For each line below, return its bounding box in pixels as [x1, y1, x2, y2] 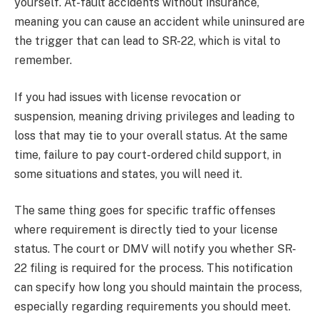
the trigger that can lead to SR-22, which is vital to [14, 33, 281, 48]
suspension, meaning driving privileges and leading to [14, 109, 295, 123]
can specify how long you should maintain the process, [14, 281, 302, 295]
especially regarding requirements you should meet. [14, 300, 291, 314]
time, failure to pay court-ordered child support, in [14, 147, 281, 162]
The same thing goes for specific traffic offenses [14, 204, 276, 218]
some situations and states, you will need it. [14, 167, 242, 181]
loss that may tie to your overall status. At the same [14, 128, 288, 142]
